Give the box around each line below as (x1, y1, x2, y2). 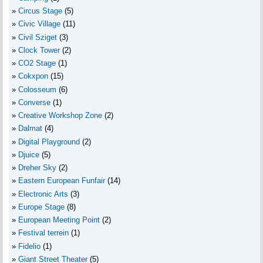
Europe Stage (18, 202, 65, 211)
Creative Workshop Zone (18, 111, 102, 120)
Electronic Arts (18, 189, 68, 198)
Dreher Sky (18, 163, 56, 173)
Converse (18, 97, 50, 107)
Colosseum (18, 85, 56, 94)
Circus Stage (18, 6, 62, 16)
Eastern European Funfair (18, 176, 105, 186)
